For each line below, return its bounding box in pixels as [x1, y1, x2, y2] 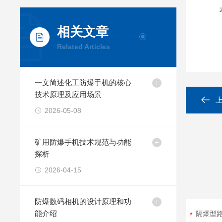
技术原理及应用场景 [35, 90, 102, 99]
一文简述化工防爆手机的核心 [35, 78, 132, 87]
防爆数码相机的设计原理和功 [35, 197, 132, 206]
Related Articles [57, 43, 111, 51]
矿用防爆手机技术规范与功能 [35, 138, 132, 146]
